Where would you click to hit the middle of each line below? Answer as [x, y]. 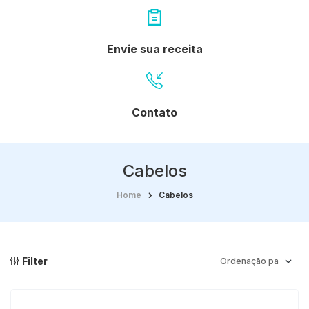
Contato [154, 112]
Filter [35, 261]
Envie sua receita [154, 49]
